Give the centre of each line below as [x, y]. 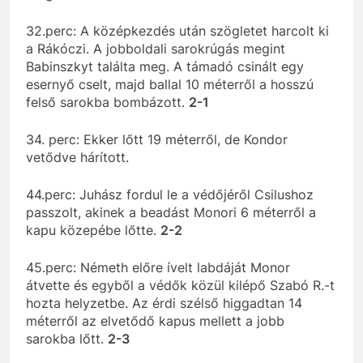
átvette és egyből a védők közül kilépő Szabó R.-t [180, 285]
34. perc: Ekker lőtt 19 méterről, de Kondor [157, 139]
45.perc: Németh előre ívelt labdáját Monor [158, 267]
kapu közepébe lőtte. [93, 230]
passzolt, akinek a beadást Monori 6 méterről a [171, 212]
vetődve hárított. [77, 157]
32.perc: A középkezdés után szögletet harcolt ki [177, 30]
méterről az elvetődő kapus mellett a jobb [155, 320]
